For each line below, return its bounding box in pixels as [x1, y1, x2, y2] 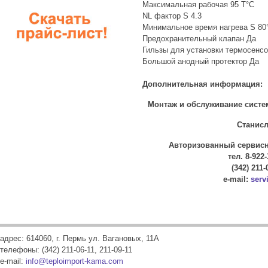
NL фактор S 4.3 [142, 11, 202, 20]
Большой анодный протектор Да [142, 57, 259, 66]
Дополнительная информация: [142, 80, 263, 89]
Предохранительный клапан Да [142, 34, 256, 43]
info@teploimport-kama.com [26, 257, 123, 266]
